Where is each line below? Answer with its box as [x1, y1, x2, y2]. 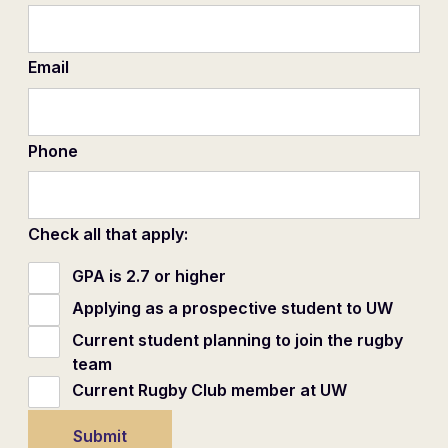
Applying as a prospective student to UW [72, 297, 393, 318]
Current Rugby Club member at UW [72, 379, 347, 400]
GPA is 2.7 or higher [72, 265, 226, 286]
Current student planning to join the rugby [72, 329, 403, 350]
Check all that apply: [28, 223, 188, 244]
